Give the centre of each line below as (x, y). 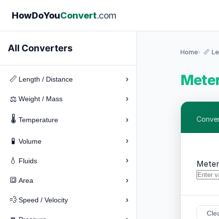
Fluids (28, 161)
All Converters (40, 48)
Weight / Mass (41, 99)
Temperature (39, 120)
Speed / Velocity (44, 200)
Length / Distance (46, 79)
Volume (30, 141)
